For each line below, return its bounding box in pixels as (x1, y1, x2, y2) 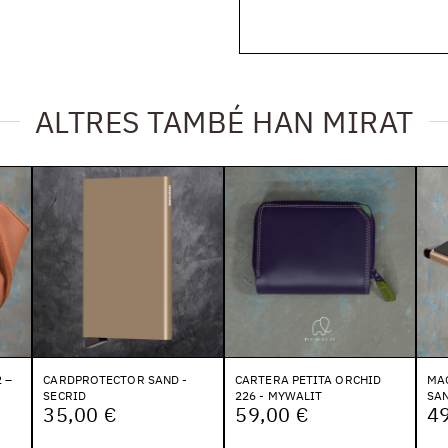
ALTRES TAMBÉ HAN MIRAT (34, 102, 414, 141)
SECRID (43, 387, 86, 403)
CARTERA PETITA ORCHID (235, 371, 382, 387)
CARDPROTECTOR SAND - (43, 371, 188, 387)
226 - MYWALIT (235, 387, 323, 403)
